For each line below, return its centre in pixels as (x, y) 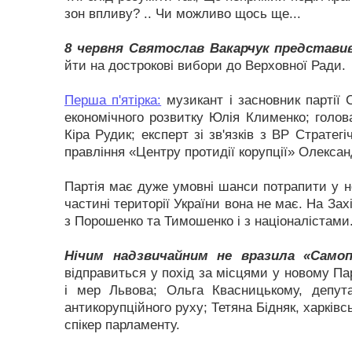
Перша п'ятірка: (113, 100)
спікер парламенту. (122, 325)
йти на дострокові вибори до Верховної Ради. (205, 66)
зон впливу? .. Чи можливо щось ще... (183, 14)
